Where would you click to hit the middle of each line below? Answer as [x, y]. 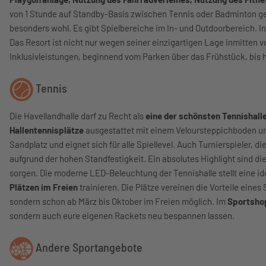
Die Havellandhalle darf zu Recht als [77, 116]
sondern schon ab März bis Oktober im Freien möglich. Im [118, 201]
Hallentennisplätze [47, 130]
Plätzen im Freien [44, 187]
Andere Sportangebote [88, 247]
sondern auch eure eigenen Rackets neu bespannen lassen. [122, 216]
